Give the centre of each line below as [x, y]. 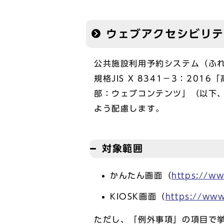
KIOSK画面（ [138, 196]
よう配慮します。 [129, 108]
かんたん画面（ [141, 175]
